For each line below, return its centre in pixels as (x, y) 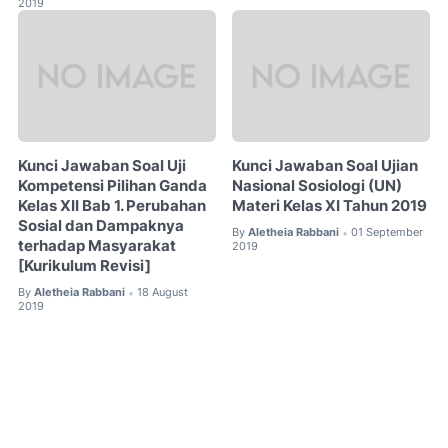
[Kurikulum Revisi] (84, 266)
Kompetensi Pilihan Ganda (112, 186)
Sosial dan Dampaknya (101, 226)
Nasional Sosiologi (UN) (317, 186)
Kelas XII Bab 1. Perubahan (112, 206)
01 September (387, 232)
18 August (162, 292)
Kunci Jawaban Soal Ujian (325, 166)
